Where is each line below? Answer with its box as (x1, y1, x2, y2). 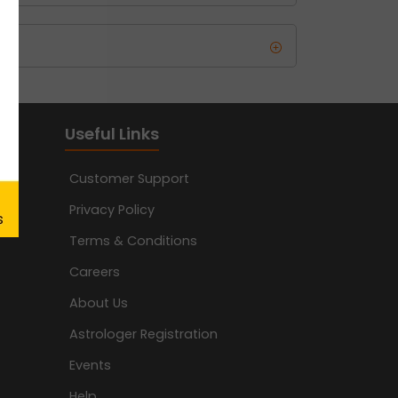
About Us (69, 294, 128, 313)
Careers (69, 263, 120, 282)
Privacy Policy (69, 201, 155, 219)
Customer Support (69, 170, 189, 188)
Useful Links (65, 123, 159, 146)
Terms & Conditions (69, 232, 197, 251)
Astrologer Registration (69, 325, 218, 344)
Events (69, 356, 111, 375)
